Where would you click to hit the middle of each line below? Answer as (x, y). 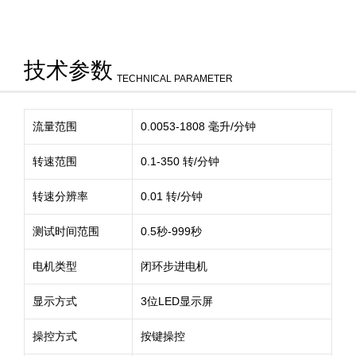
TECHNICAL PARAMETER (175, 79)
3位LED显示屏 (177, 301)
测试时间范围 (66, 231)
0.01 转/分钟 (172, 196)
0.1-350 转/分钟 (180, 161)
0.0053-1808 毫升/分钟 (198, 126)
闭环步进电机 (174, 266)
